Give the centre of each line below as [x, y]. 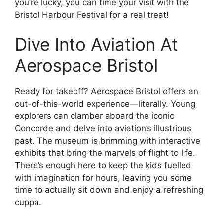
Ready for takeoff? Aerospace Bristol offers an [107, 91]
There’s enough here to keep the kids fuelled [103, 165]
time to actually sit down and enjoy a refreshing [109, 190]
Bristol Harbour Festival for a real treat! [92, 15]
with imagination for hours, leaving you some [103, 177]
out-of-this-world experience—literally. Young [105, 103]
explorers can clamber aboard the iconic [94, 116]
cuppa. [28, 202]
